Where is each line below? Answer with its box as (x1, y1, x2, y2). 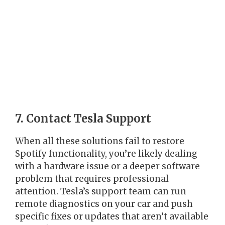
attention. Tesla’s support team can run (15, 186, 186, 197)
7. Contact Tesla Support (15, 111, 151, 126)
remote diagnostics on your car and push (15, 198, 193, 210)
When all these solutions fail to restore (15, 136, 184, 147)
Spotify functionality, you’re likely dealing (15, 148, 197, 160)
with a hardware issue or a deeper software (15, 161, 200, 172)
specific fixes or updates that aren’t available (15, 211, 208, 222)
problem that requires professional (15, 173, 169, 185)
